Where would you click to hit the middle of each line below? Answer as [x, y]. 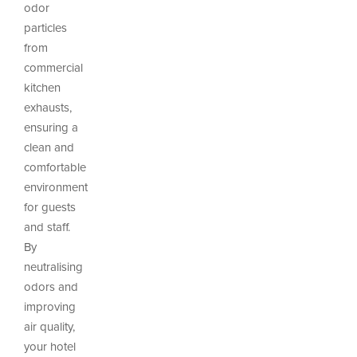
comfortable [55, 167]
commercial [53, 67]
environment [56, 186]
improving [50, 306]
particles [45, 27]
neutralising [53, 266]
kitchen [42, 87]
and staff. [47, 226]
